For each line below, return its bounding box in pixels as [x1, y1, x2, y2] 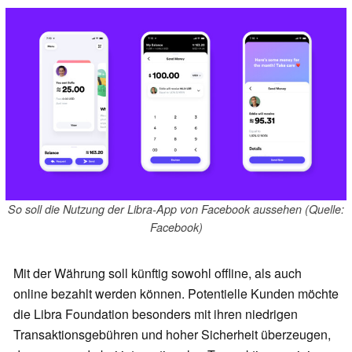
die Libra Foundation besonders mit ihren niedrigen [13, 305, 298, 324]
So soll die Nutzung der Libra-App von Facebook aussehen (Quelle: [8, 201, 344, 218]
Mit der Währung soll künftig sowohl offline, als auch [13, 264, 302, 283]
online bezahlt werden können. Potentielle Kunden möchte [13, 284, 339, 303]
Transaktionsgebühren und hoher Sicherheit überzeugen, [13, 325, 331, 344]
